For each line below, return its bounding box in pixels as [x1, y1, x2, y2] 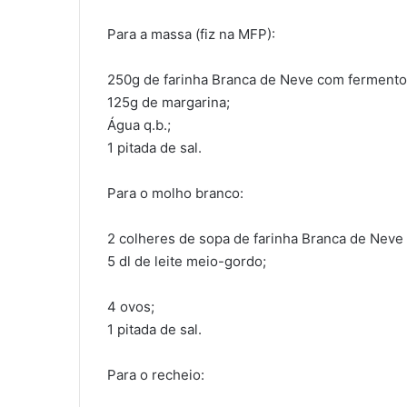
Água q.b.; [107, 115, 171, 134]
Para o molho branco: [107, 184, 243, 202]
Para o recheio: [107, 365, 204, 383]
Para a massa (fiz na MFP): [107, 25, 275, 43]
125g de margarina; [107, 93, 230, 111]
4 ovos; [107, 297, 154, 315]
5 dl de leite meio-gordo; [107, 252, 266, 270]
